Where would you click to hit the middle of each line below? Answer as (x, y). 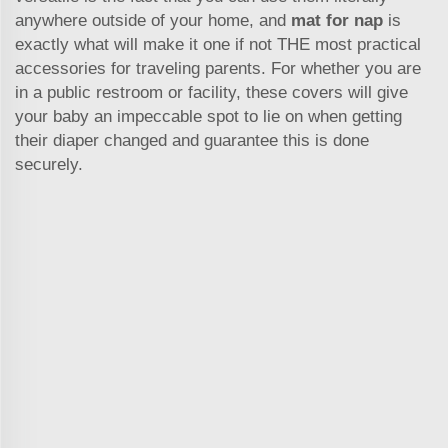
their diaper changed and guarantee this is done (192, 140)
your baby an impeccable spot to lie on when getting (208, 116)
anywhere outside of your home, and (153, 20)
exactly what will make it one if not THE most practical (218, 44)
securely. (49, 164)
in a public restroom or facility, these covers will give (211, 92)
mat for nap (337, 20)
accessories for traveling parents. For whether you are (218, 68)
